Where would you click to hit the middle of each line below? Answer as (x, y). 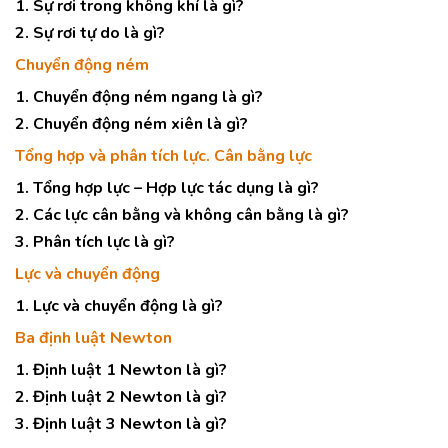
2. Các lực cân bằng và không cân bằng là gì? (182, 215)
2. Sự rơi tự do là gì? (90, 33)
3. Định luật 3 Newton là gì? (121, 424)
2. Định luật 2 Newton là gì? (121, 397)
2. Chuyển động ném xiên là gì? (131, 124)
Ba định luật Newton (93, 338)
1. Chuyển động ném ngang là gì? (139, 97)
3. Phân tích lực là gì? (95, 242)
